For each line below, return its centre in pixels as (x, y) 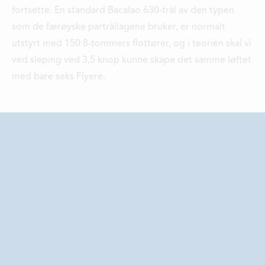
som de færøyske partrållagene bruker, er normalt (119, 27)
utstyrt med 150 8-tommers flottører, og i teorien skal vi (132, 43)
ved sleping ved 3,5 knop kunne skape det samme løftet (132, 60)
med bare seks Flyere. (59, 77)
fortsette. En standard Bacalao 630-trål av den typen (123, 10)
